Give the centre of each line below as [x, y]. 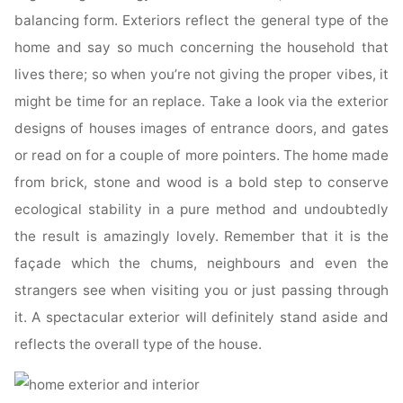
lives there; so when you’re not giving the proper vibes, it [201, 75]
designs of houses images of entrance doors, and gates [201, 129]
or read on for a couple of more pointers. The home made [201, 156]
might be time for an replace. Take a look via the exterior [201, 102]
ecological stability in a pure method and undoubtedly [201, 210]
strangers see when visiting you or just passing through [201, 291]
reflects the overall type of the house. [139, 345]
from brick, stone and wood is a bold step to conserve [201, 183]
